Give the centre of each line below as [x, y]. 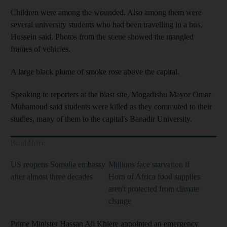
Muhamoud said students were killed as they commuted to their [111, 107]
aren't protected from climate [154, 189]
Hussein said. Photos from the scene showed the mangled [102, 37]
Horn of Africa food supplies [154, 177]
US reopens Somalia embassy [58, 164]
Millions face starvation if [149, 164]
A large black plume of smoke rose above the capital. [95, 72]
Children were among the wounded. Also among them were [106, 12]
